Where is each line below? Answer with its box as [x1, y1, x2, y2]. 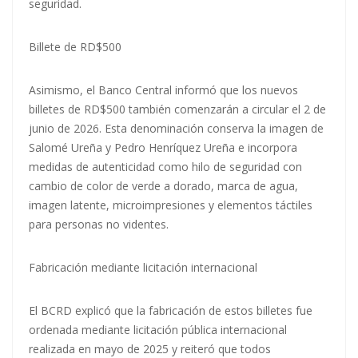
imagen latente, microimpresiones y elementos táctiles [29, 197, 312, 213]
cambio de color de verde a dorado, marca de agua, [29, 178, 298, 194]
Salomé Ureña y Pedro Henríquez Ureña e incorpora [29, 140, 297, 156]
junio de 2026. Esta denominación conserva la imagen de [29, 121, 324, 137]
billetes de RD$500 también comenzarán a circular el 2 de [29, 101, 326, 117]
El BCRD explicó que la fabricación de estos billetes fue [29, 303, 312, 319]
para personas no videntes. [29, 217, 169, 233]
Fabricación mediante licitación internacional [29, 260, 257, 276]
